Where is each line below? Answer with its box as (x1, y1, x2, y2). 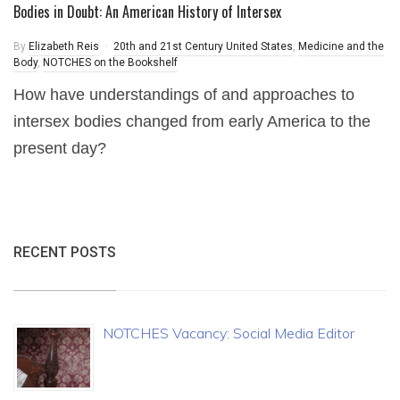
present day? (13, 139, 106, 157)
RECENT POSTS (13, 244, 116, 261)
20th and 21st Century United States (113, 40, 293, 53)
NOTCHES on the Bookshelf (43, 56, 178, 69)
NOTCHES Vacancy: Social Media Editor (103, 324, 354, 342)
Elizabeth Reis (29, 40, 99, 53)
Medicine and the (298, 40, 384, 53)
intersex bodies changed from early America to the (13, 112, 371, 130)
